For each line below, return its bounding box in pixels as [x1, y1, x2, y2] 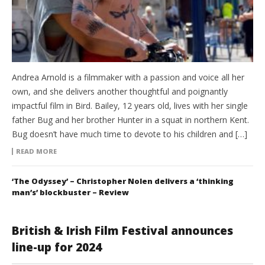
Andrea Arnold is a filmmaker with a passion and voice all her [12, 72, 244, 83]
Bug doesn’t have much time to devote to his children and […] [12, 128, 247, 140]
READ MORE [16, 147, 57, 156]
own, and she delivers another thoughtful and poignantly [12, 86, 228, 98]
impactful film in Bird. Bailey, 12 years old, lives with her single [12, 100, 248, 112]
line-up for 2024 [12, 240, 102, 256]
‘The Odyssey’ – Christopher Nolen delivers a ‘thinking [12, 176, 234, 187]
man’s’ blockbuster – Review [12, 187, 129, 198]
